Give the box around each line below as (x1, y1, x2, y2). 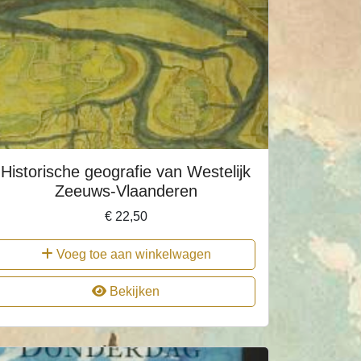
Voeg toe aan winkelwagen (52, 247, 211, 261)
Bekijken (106, 284, 160, 298)
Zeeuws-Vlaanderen (54, 182, 197, 200)
